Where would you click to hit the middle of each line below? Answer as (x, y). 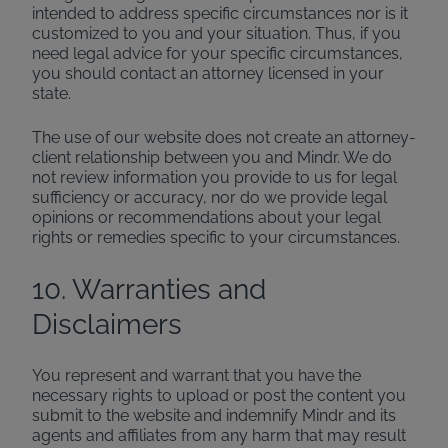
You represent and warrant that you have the (196, 375)
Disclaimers (107, 324)
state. (51, 93)
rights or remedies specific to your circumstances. (216, 237)
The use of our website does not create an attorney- (224, 137)
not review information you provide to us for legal (214, 177)
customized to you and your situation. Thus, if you (216, 33)
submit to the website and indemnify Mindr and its (214, 415)
